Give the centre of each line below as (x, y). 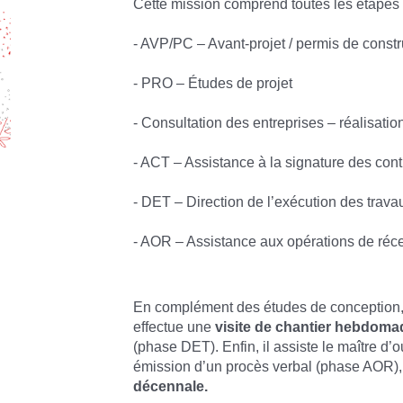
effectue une (175, 327)
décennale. (171, 386)
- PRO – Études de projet (213, 83)
